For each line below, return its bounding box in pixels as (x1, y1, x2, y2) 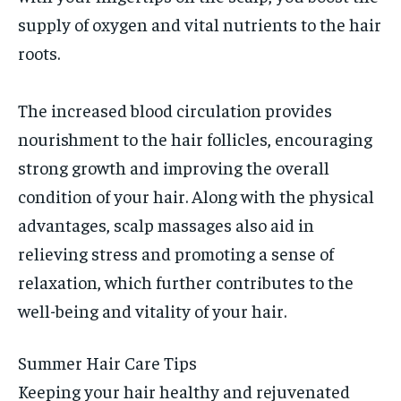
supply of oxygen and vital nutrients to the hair (18, 13, 381, 36)
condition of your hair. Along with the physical (18, 184, 374, 208)
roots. (18, 41, 60, 64)
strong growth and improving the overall (18, 156, 329, 179)
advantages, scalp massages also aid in (18, 213, 314, 236)
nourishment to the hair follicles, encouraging (18, 127, 372, 150)
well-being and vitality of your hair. (18, 299, 286, 322)
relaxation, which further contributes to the (18, 270, 354, 294)
